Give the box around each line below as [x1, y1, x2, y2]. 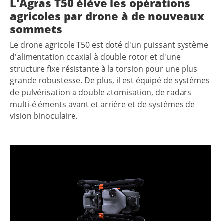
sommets [10, 21, 62, 37]
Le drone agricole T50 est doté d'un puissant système [10, 39, 208, 51]
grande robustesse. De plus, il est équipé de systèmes [10, 75, 210, 86]
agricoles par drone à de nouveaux [10, 8, 204, 24]
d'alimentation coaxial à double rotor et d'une [10, 51, 181, 63]
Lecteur [9, 145, 37, 156]
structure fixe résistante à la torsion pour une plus [10, 63, 197, 74]
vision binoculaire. [10, 110, 77, 122]
